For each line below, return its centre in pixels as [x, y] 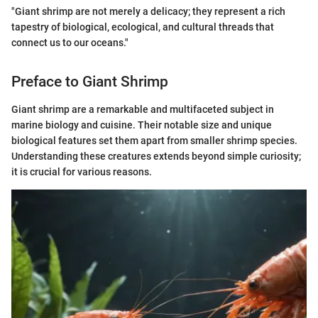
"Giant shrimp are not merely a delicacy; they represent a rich [148, 11]
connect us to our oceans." [70, 43]
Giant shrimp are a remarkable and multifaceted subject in [143, 109]
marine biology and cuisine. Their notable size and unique [142, 125]
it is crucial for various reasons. [82, 171]
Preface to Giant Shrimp [90, 82]
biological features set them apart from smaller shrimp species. [154, 140]
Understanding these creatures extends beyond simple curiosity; [156, 156]
